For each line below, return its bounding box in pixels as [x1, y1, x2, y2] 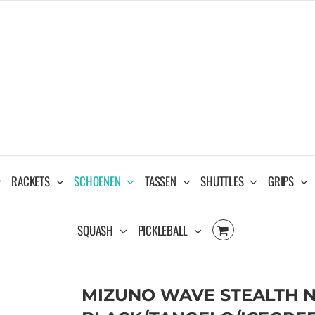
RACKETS [11, 172, 50, 190]
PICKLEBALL [137, 221, 188, 239]
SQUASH [77, 221, 113, 239]
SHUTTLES [200, 172, 244, 190]
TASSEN [145, 172, 176, 190]
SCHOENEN [74, 172, 121, 190]
